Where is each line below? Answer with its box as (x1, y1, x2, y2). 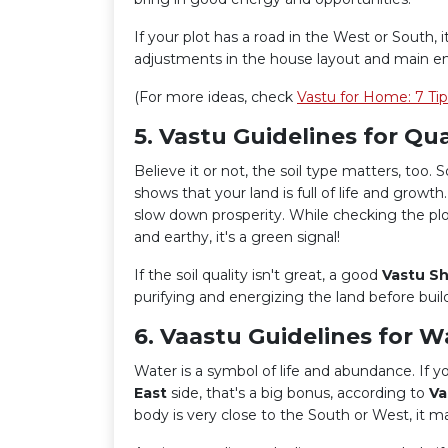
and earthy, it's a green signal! (134, 228, 340, 246)
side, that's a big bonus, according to (171, 384, 429, 402)
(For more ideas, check (134, 88, 297, 106)
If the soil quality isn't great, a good (134, 266, 382, 284)
